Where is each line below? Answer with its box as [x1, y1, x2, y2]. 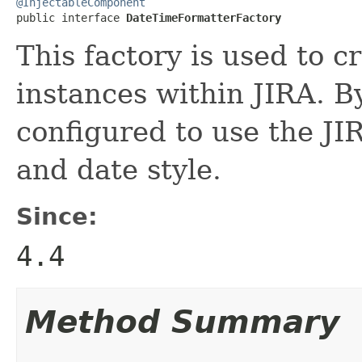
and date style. [16, 153, 221, 186]
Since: [16, 202, 98, 230]
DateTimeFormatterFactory [126, 11, 281, 24]
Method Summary [25, 303, 339, 340]
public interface [16, 11, 126, 24]
